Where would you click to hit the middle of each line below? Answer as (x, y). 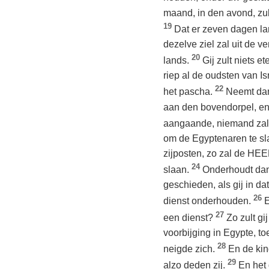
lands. (177, 61)
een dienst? (189, 217)
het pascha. (189, 92)
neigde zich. (190, 249)
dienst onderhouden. (208, 201)
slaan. (177, 170)
